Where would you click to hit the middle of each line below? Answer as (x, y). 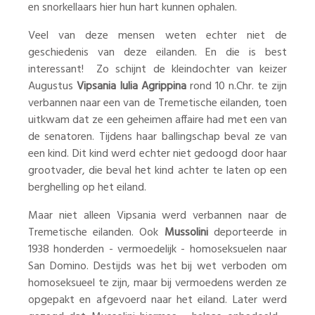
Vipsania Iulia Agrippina (133, 87)
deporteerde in (247, 233)
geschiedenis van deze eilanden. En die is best (157, 53)
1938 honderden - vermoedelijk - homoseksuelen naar (157, 250)
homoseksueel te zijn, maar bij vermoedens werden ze (157, 284)
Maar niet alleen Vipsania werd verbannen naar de (157, 216)
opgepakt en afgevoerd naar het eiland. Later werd (157, 301)
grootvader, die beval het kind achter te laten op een (157, 171)
